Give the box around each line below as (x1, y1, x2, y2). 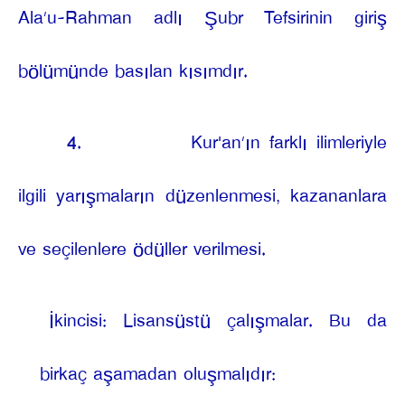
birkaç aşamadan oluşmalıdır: (40, 356, 276, 392)
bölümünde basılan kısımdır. (18, 53, 248, 89)
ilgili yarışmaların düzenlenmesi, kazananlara (18, 178, 387, 214)
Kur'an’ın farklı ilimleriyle (190, 125, 388, 161)
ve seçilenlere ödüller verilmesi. (18, 231, 266, 268)
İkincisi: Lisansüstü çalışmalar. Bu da (49, 303, 387, 339)
